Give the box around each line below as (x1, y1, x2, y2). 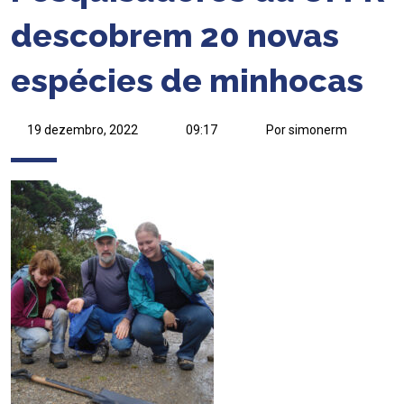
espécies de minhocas (11, 61, 363, 100)
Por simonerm (265, 123, 347, 138)
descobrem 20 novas (11, 16, 339, 55)
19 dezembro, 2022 (26, 123, 138, 138)
